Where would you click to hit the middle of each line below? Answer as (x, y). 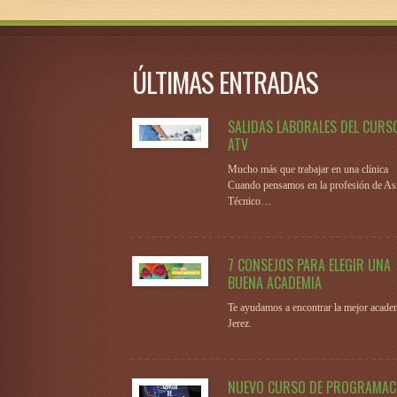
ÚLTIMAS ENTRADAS (225, 82)
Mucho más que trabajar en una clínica (308, 169)
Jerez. (240, 323)
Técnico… (249, 201)
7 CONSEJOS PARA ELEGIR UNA (309, 265)
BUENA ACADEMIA (275, 283)
